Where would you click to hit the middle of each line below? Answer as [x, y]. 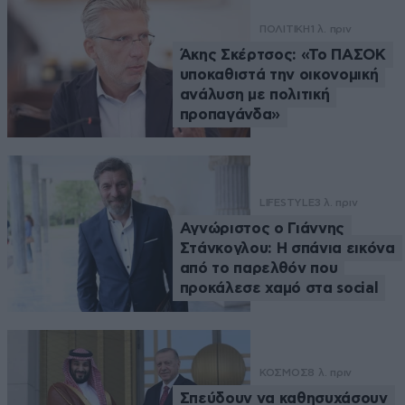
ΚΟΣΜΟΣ [283, 372]
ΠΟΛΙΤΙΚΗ [284, 28]
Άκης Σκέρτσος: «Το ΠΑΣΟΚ [283, 54]
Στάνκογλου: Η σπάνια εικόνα [287, 248]
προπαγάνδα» [230, 114]
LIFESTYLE [287, 202]
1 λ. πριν [330, 28]
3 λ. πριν [336, 202]
